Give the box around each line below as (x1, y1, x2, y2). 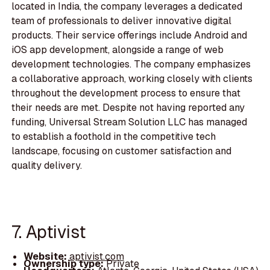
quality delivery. (11, 159, 83, 172)
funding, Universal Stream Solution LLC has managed (11, 116, 248, 129)
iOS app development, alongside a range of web (11, 43, 224, 57)
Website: (23, 250, 69, 263)
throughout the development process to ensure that (11, 87, 241, 100)
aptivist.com (69, 250, 124, 263)
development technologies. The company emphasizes (11, 58, 251, 71)
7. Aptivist (11, 220, 86, 243)
